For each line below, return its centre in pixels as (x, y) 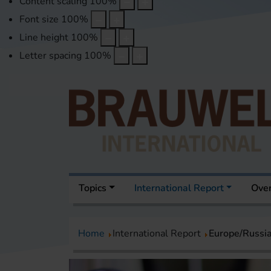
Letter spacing (51, 56)
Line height (44, 38)
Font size (39, 20)
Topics (93, 188)
